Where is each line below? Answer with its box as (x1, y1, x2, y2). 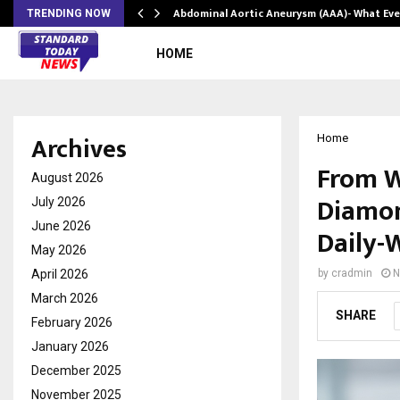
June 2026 (31, 219, 91, 233)
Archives (31, 129, 127, 171)
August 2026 (31, 171, 104, 185)
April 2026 (31, 267, 88, 281)
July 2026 (31, 195, 86, 209)
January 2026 (31, 339, 109, 354)
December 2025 (31, 363, 121, 378)
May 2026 (31, 243, 87, 257)
